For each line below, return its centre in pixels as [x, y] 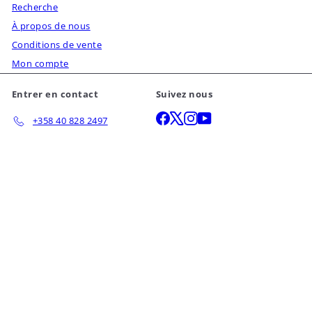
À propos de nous [51, 25]
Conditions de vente [57, 44]
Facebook [191, 117]
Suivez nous [185, 94]
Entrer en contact [55, 94]
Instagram [220, 117]
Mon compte [40, 63]
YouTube [231, 117]
